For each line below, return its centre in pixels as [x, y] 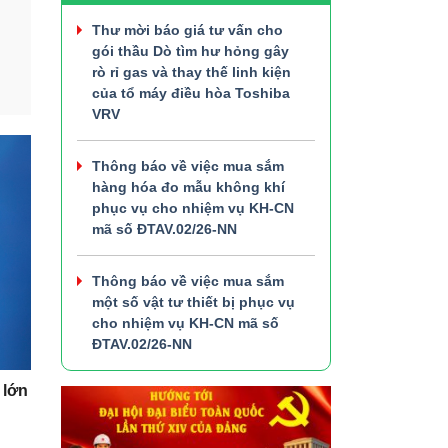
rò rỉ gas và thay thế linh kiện [191, 72]
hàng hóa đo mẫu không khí [188, 187]
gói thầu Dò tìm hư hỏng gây [190, 51]
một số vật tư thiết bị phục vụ [193, 302]
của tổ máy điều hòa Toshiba [191, 93]
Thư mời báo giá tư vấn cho [187, 30]
